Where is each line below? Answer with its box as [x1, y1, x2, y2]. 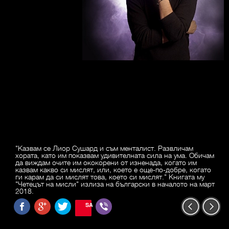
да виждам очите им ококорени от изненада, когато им [15, 157, 197, 167]
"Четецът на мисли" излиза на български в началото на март [15, 179, 215, 189]
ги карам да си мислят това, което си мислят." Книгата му [15, 172, 204, 181]
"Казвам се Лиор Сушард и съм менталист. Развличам [15, 143, 193, 153]
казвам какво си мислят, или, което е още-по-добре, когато [15, 165, 211, 174]
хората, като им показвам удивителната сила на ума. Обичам [15, 150, 214, 160]
